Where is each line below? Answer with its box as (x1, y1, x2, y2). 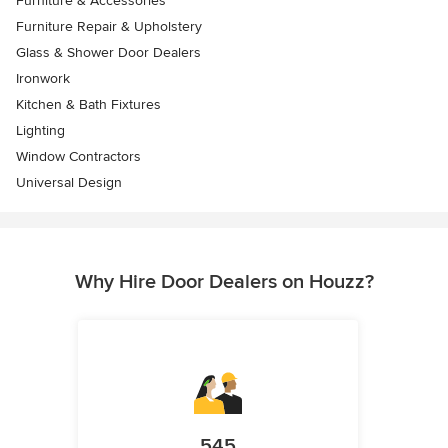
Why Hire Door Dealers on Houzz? (74, 270, 374, 294)
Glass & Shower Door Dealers (16, 44, 201, 61)
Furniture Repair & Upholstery (16, 18, 202, 35)
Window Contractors (16, 148, 141, 165)
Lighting (16, 122, 65, 139)
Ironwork (16, 70, 70, 87)
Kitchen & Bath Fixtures (16, 96, 161, 113)
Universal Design (16, 174, 122, 191)
